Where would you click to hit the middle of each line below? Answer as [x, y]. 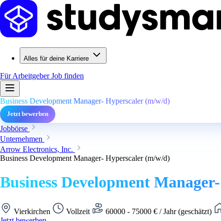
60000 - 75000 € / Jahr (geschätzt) [159, 211]
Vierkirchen [32, 211]
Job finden [68, 76]
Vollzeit [78, 211]
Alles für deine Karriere [56, 58]
